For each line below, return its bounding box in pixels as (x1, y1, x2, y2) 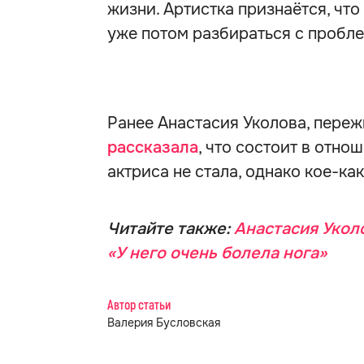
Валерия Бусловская (107, 315, 220, 330)
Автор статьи (107, 297, 171, 314)
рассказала (107, 137, 198, 158)
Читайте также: (107, 219, 234, 239)
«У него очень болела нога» (107, 243, 327, 263)
